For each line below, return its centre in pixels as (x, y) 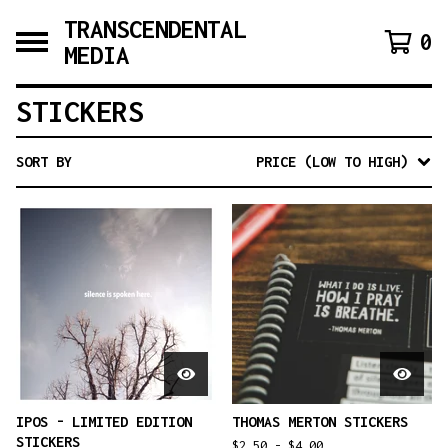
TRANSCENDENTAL (155, 29)
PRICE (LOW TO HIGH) (332, 161)
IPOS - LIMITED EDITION (104, 421)
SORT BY (44, 161)
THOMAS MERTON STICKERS (320, 421)
